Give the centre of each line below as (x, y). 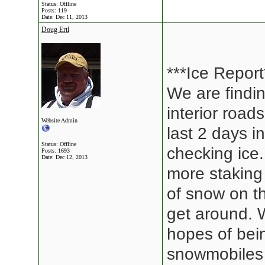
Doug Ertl (55, 30)
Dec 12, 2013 (72, 157)
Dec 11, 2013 (72, 17)
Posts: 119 (54, 10)
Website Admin (59, 120)
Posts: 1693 (56, 151)
